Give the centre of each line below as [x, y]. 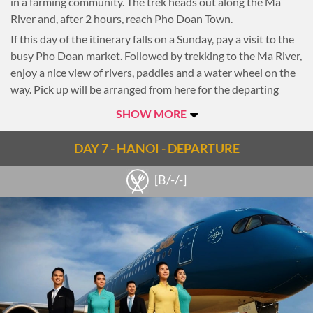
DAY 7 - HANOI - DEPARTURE [156, 148]
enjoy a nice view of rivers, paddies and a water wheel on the [153, 72]
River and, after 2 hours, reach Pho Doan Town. [122, 19]
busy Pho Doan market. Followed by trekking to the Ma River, [156, 56]
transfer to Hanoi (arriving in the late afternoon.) [126, 106]
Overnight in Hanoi [57, 126]
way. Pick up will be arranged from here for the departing [145, 89]
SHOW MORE [152, 114]
